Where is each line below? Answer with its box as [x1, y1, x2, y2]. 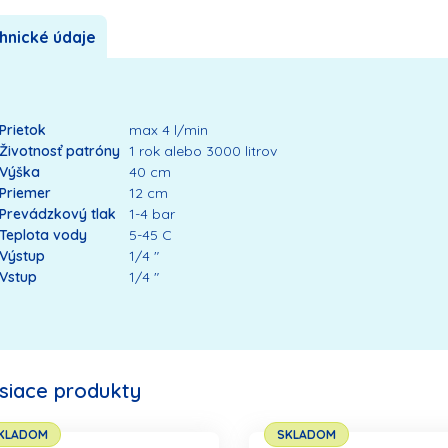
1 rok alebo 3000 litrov [128, 142, 277, 161]
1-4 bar [128, 205, 175, 224]
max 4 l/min [128, 121, 208, 140]
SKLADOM [276, 427, 336, 443]
